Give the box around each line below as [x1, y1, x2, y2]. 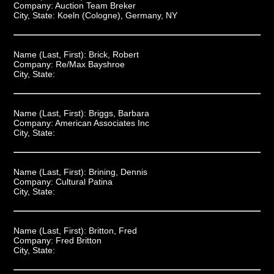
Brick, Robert [88, 49, 139, 59]
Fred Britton [55, 235, 102, 245]
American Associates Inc [54, 117, 149, 128]
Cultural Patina [55, 176, 113, 187]
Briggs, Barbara [88, 108, 149, 118]
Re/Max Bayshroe [55, 59, 125, 69]
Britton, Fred [88, 225, 137, 235]
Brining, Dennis [88, 166, 147, 177]
